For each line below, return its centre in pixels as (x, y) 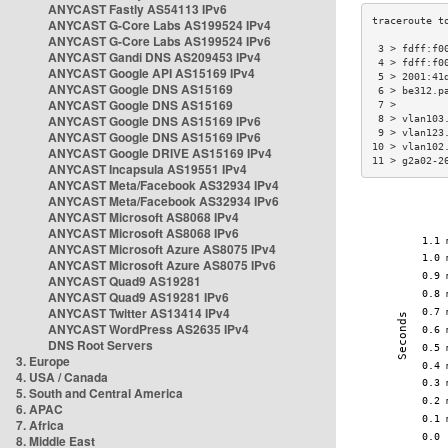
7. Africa (40, 425)
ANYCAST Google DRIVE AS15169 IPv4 (160, 153)
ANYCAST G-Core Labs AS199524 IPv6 (159, 41)
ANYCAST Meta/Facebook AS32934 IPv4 (163, 185)
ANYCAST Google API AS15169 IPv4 (151, 73)
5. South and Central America (99, 393)
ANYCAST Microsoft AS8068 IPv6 (143, 233)
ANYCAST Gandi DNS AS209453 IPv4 (154, 57)
